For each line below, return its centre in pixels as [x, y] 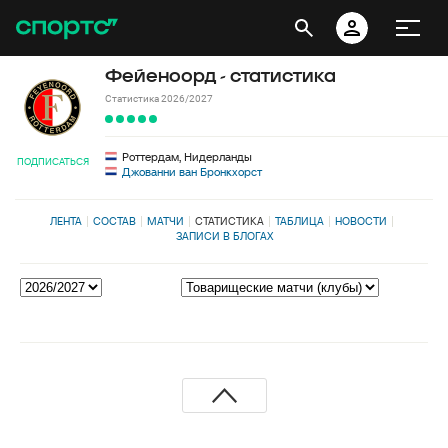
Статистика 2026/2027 [159, 98]
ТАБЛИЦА [299, 221]
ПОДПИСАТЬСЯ [52, 161]
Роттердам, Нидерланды [187, 156]
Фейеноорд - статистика [220, 76]
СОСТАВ [114, 221]
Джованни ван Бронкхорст [192, 171]
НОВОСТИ [361, 221]
